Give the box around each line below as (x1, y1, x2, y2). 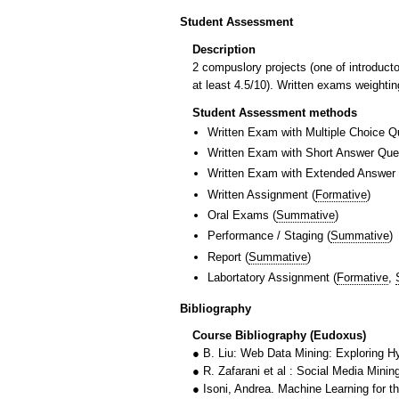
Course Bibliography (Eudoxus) (192, 329, 366, 343)
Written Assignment (208, 187, 308, 201)
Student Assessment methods (192, 105, 357, 119)
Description (192, 42, 256, 56)
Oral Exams (208, 208, 269, 223)
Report (208, 249, 241, 264)
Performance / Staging (208, 229, 323, 243)
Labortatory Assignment (208, 271, 330, 285)
